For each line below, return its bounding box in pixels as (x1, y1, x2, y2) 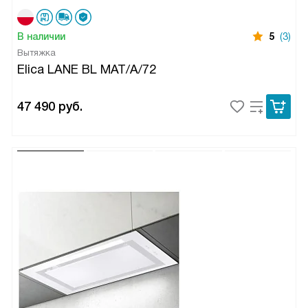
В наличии (17, 31, 65, 43)
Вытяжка (17, 47, 56, 58)
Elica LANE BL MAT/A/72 (17, 63, 156, 77)
